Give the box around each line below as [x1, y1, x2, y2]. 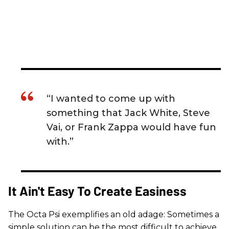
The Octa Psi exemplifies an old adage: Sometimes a [8, 209, 219, 219]
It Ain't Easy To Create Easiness [8, 182, 187, 198]
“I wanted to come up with [47, 93, 175, 104]
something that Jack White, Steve [47, 107, 210, 119]
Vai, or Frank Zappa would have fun [47, 121, 216, 133]
